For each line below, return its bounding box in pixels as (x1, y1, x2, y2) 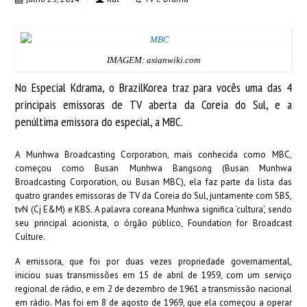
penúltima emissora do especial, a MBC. (15, 114, 184, 130)
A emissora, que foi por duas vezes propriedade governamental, (15, 256, 292, 267)
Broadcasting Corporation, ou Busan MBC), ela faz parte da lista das (15, 176, 292, 188)
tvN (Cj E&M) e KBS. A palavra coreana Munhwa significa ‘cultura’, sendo (15, 204, 292, 215)
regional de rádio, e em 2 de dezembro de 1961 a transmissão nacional (15, 283, 292, 295)
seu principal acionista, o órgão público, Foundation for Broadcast (15, 217, 292, 229)
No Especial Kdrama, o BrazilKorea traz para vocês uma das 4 (15, 79, 292, 95)
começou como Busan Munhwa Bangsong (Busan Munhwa (15, 162, 292, 174)
